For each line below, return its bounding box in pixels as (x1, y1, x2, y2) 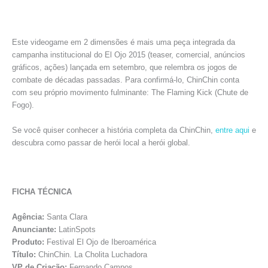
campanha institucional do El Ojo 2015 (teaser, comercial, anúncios (12, 50, 245, 60)
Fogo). (12, 100, 34, 110)
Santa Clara (44, 212, 87, 221)
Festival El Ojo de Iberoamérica (44, 237, 156, 246)
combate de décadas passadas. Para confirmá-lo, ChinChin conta (12, 75, 239, 85)
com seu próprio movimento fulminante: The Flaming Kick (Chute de (12, 88, 248, 98)
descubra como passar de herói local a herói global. (12, 138, 190, 147)
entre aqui (215, 125, 249, 135)
